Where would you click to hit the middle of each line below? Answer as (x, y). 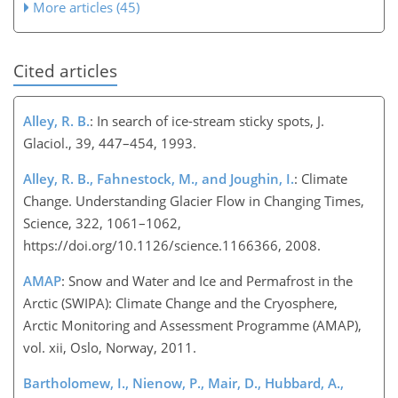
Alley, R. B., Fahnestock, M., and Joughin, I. (159, 179)
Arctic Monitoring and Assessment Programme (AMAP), (192, 325)
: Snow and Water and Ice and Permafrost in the (207, 281)
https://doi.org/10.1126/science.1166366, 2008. (172, 245)
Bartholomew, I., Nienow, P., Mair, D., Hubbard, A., (183, 383)
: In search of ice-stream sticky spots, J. (207, 121)
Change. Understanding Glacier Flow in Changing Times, (194, 201)
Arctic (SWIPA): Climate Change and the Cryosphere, (180, 303)
